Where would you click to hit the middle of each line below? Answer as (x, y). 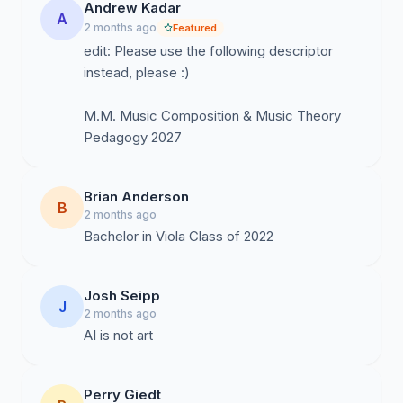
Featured (195, 28)
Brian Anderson (136, 197)
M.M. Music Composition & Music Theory (212, 116)
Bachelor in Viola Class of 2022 (179, 236)
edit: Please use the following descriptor (208, 51)
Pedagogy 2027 (133, 137)
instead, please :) (137, 72)
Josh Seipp (122, 296)
